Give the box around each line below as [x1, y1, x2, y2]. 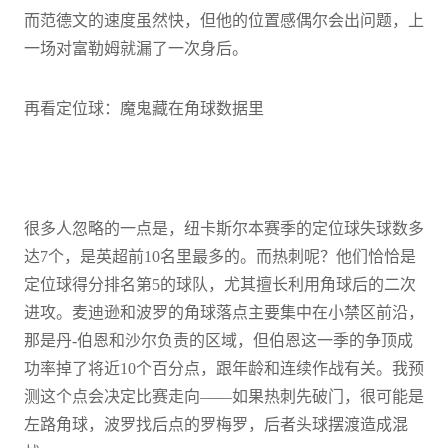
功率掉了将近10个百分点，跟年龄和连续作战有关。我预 [24, 359, 424, 377]
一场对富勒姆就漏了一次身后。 [24, 39, 248, 57]
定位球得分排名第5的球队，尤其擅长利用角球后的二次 [24, 275, 416, 293]
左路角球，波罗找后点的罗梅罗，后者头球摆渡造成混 [24, 415, 408, 433]
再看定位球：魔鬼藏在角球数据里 [24, 99, 264, 117]
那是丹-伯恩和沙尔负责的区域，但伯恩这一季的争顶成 [24, 331, 413, 349]
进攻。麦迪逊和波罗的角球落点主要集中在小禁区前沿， [24, 303, 424, 321]
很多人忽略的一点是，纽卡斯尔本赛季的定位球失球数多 [24, 219, 424, 237]
